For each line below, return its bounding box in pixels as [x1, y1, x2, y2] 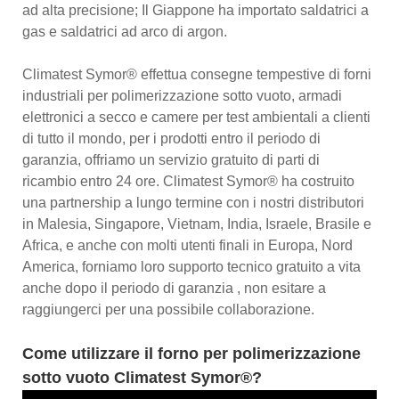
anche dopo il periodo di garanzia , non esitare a [22, 280, 326, 296]
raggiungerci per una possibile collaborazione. [22, 301, 314, 317]
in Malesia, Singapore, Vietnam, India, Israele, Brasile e [22, 216, 371, 232]
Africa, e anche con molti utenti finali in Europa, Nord [22, 237, 353, 253]
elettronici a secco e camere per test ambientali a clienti [22, 109, 370, 125]
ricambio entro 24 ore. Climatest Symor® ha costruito [22, 173, 354, 189]
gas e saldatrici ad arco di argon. [22, 23, 227, 39]
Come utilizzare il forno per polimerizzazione [22, 344, 361, 362]
